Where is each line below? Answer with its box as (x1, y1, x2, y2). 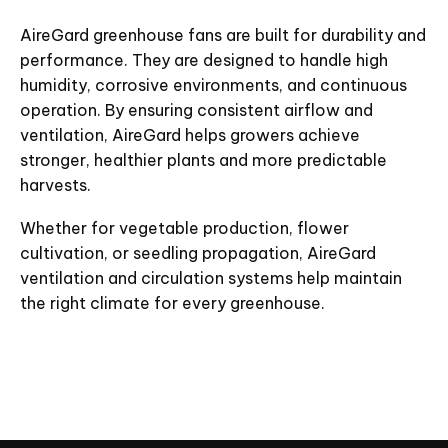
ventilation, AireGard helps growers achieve (20, 125, 360, 146)
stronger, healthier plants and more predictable (20, 150, 387, 171)
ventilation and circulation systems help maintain (20, 268, 402, 289)
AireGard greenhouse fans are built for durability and (20, 25, 426, 46)
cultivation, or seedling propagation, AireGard (20, 243, 376, 264)
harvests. (20, 175, 91, 196)
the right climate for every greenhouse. (20, 293, 325, 314)
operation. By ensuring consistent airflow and (20, 100, 373, 121)
